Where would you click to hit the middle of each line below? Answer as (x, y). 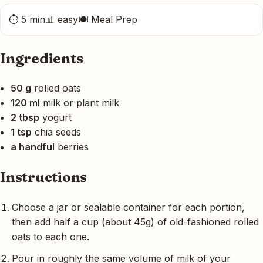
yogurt (55, 118)
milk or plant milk (80, 103)
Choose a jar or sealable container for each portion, (128, 208)
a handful (33, 147)
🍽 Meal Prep (108, 19)
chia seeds (56, 132)
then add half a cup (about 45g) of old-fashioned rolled (135, 222)
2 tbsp (25, 118)
